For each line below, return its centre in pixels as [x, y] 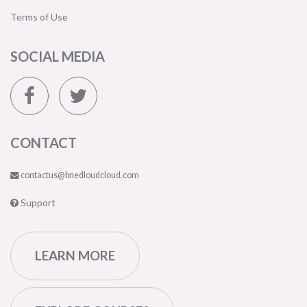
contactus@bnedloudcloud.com [79, 175]
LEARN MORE [75, 256]
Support [37, 202]
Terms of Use [39, 17]
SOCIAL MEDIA [58, 56]
